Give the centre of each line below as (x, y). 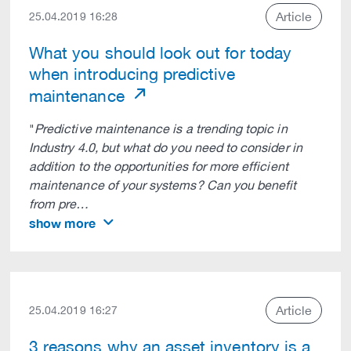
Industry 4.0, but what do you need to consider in (166, 147)
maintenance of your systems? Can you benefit (163, 185)
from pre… (59, 204)
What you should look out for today (160, 52)
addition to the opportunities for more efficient (159, 166)
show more (63, 223)
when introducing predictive (132, 74)
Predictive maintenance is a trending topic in (161, 128)
